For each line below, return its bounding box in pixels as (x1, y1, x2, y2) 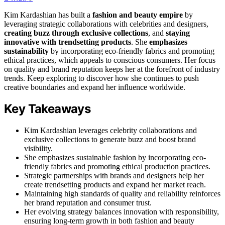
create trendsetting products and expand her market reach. (24, 180, 206, 189)
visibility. (24, 144, 53, 153)
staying (166, 28, 190, 37)
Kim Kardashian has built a (4, 10, 92, 19)
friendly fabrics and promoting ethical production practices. (24, 162, 210, 171)
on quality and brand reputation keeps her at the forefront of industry (4, 64, 220, 73)
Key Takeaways (4, 101, 91, 117)
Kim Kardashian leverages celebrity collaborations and (24, 126, 197, 135)
